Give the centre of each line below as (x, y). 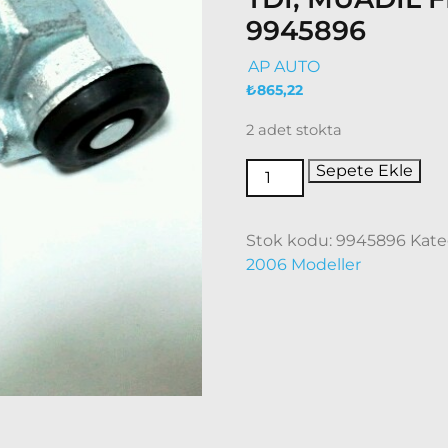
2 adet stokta (294, 130)
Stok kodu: (291, 240)
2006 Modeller (304, 264)
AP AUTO (284, 66)
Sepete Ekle (365, 170)
